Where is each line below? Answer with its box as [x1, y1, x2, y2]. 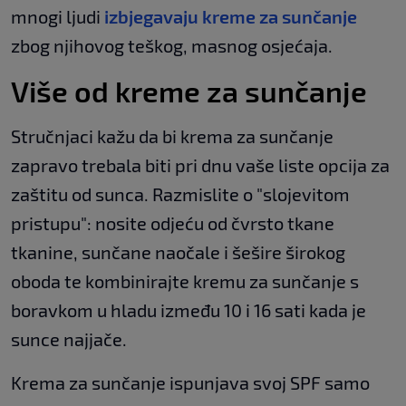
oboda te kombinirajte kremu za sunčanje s [11, 269, 359, 292]
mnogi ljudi [11, 5, 104, 27]
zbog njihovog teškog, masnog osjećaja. [11, 34, 333, 56]
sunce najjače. [11, 327, 127, 350]
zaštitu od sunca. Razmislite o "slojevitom [11, 182, 350, 205]
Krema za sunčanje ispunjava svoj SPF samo [11, 371, 370, 393]
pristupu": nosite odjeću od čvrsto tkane [11, 211, 334, 234]
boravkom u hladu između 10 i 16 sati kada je [11, 298, 366, 321]
